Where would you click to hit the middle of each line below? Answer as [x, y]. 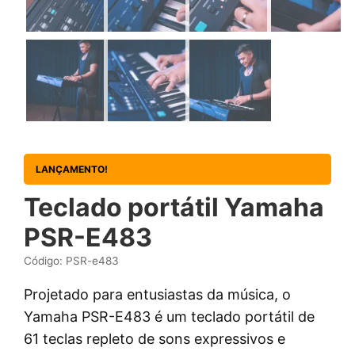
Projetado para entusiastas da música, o [158, 294]
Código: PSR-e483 [72, 261]
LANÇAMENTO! [72, 169]
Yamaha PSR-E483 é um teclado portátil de [170, 317]
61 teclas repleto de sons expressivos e [155, 339]
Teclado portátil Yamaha [174, 207]
